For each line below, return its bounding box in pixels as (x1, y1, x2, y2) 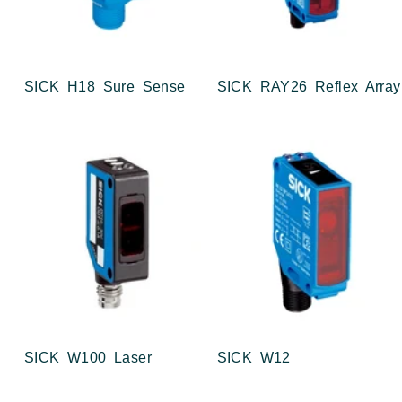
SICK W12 (216, 349, 291, 365)
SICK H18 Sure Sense (24, 79, 186, 95)
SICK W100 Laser (24, 349, 152, 365)
